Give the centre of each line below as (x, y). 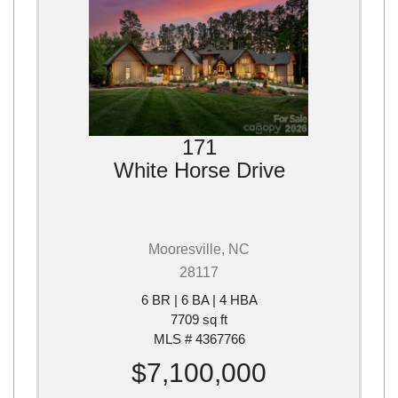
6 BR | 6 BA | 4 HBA (199, 300)
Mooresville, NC (199, 250)
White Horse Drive (199, 171)
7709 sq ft (199, 320)
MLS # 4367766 (199, 339)
